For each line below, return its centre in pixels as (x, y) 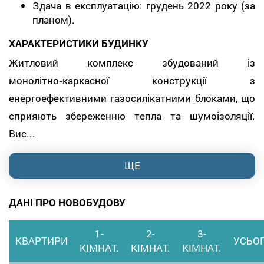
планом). (54, 19)
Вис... (22, 134)
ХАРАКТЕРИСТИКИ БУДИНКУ (79, 43)
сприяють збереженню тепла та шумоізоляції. (132, 116)
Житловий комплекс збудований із (132, 63)
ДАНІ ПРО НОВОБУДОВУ (67, 203)
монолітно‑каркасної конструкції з (132, 81)
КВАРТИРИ (42, 241)
